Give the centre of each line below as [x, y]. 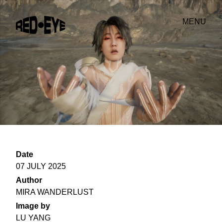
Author [29, 180]
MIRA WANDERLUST [55, 192]
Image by [33, 206]
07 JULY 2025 [41, 166]
